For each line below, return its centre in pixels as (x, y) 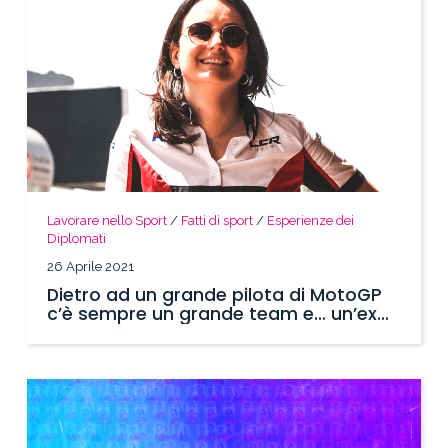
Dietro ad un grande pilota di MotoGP (215, 294)
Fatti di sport (217, 220)
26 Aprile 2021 (91, 266)
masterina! (97, 332)
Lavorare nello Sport (107, 220)
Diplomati (77, 238)
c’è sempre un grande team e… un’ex (212, 313)
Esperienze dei (311, 220)
